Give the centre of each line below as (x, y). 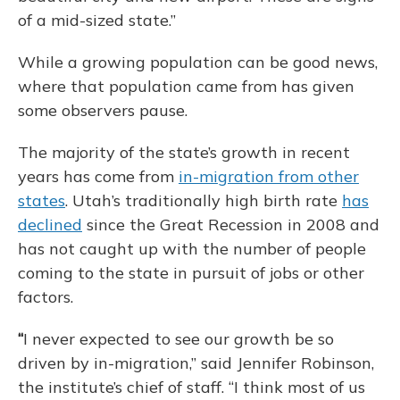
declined (50, 225)
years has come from (98, 176)
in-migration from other (269, 176)
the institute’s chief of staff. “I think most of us (192, 387)
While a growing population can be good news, (198, 62)
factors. (46, 297)
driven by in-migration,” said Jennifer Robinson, (196, 363)
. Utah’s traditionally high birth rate (204, 200)
